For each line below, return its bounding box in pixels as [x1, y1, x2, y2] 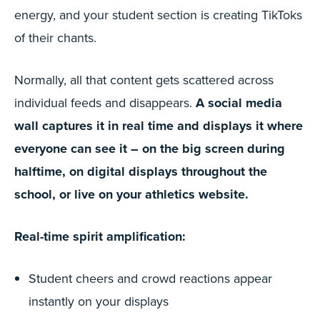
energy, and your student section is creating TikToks [14, 6, 302, 24]
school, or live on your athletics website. [14, 185, 249, 204]
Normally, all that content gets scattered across [14, 71, 274, 89]
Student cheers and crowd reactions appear [29, 269, 272, 287]
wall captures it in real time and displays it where [14, 116, 303, 135]
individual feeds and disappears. [14, 94, 196, 111]
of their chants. [14, 29, 96, 46]
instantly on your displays [29, 292, 169, 310]
